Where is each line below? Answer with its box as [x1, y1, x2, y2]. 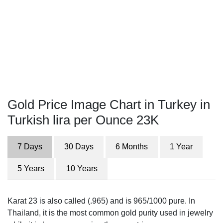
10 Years [66, 164, 98, 173]
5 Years [17, 164, 44, 173]
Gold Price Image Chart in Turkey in [7, 97, 210, 112]
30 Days [64, 142, 94, 151]
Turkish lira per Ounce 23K [7, 112, 159, 127]
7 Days [17, 142, 42, 151]
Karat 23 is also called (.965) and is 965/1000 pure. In [7, 197, 195, 205]
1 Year [170, 142, 193, 151]
